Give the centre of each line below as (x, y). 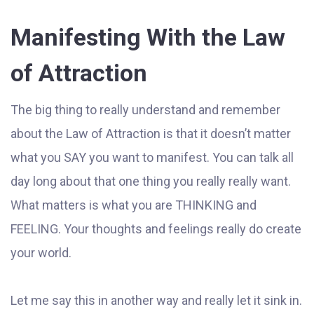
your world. (41, 253)
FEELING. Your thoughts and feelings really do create (156, 229)
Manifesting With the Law (148, 37)
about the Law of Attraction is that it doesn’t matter (151, 134)
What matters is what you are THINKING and (134, 205)
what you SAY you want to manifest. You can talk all (152, 158)
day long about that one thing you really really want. (151, 182)
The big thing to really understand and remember (145, 110)
